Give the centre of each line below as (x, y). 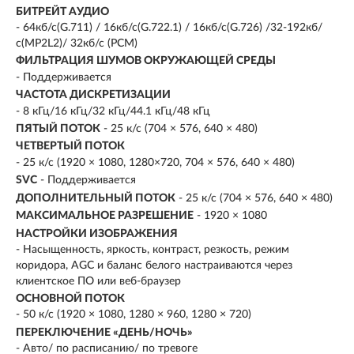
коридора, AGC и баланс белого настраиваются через (154, 265)
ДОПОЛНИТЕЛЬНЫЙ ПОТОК (96, 198)
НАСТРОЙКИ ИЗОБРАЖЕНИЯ (97, 233)
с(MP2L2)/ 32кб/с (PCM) (77, 43)
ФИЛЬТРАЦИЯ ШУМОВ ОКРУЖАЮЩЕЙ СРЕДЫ (146, 61)
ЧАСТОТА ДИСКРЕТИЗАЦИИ (93, 95)
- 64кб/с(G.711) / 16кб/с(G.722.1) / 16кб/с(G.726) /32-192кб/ (169, 27)
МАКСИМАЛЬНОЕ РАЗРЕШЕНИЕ (105, 216)
